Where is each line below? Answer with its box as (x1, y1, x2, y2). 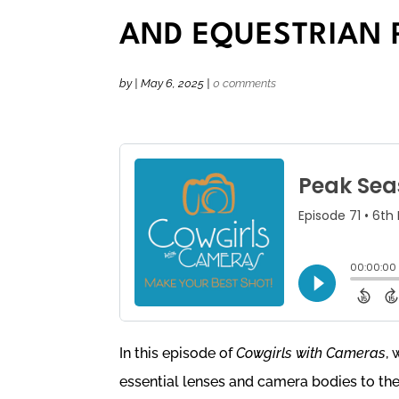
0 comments (213, 76, 277, 90)
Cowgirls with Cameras (236, 344, 387, 362)
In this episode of (119, 344, 237, 362)
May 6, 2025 (141, 76, 205, 90)
